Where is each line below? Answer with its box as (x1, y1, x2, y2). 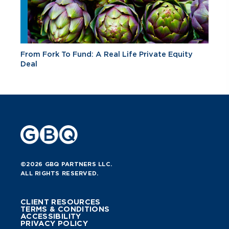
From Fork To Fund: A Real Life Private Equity (20, 50, 193, 59)
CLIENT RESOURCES (20, 197, 101, 206)
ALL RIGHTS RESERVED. (20, 169, 99, 177)
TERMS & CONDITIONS (20, 204, 110, 213)
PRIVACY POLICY (20, 219, 88, 227)
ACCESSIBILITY (20, 212, 81, 220)
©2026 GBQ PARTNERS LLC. (20, 160, 112, 168)
